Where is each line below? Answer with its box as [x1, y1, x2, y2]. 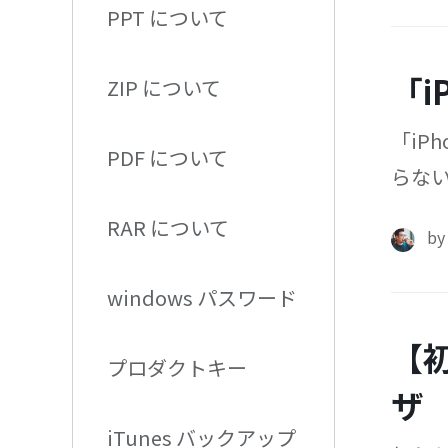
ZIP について [107, 72, 221, 102]
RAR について [107, 212, 229, 242]
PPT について [107, 2, 228, 32]
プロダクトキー [107, 352, 247, 382]
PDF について [107, 142, 228, 172]
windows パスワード [107, 282, 297, 312]
